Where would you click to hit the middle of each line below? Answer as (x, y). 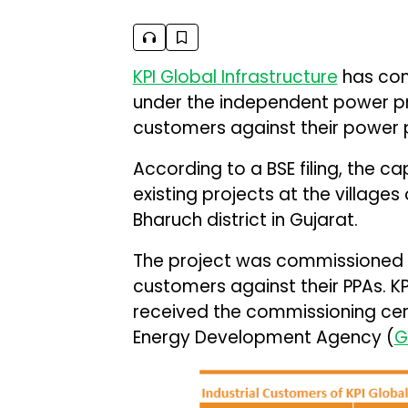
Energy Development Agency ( (263, 337)
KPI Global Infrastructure (235, 77)
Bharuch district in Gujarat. (245, 220)
